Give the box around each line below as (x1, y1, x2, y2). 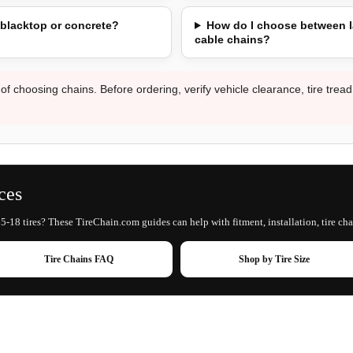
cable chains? (195, 33, 270, 46)
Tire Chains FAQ (43, 254, 113, 265)
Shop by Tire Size (239, 254, 310, 265)
